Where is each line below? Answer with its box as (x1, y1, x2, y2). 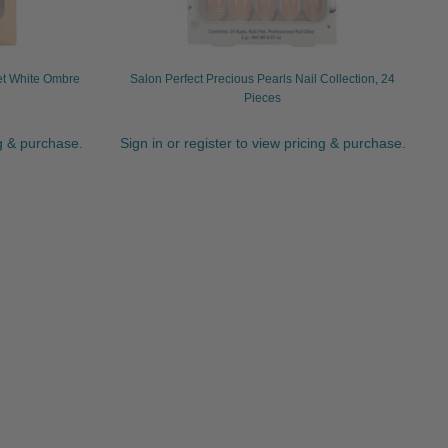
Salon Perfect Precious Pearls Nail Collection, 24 (130, 71, 396, 86)
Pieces (244, 90, 282, 105)
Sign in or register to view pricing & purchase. (119, 135, 406, 152)
